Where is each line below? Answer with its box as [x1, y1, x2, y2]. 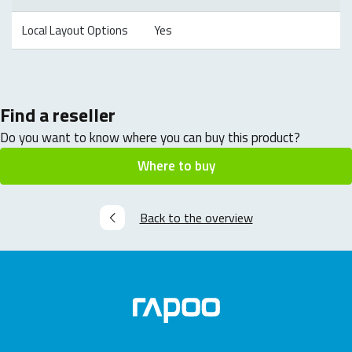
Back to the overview [139, 207, 253, 227]
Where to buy [137, 156, 215, 177]
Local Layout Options [21, 21, 128, 40]
